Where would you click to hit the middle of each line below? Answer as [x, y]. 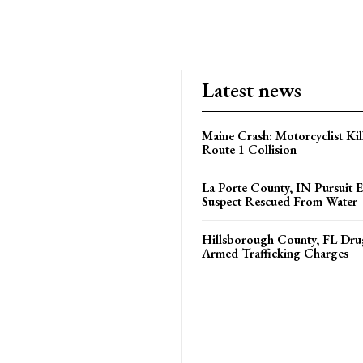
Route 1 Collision [249, 149]
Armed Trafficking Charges [275, 253]
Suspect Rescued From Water [280, 201]
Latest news [252, 90]
